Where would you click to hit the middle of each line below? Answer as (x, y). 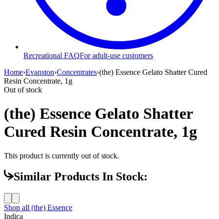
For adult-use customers (116, 55)
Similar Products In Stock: (81, 177)
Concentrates (77, 72)
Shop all (18, 208)
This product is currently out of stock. (62, 155)
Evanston (40, 72)
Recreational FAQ (52, 55)
